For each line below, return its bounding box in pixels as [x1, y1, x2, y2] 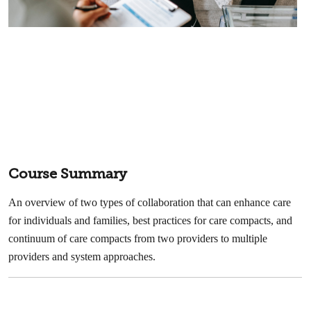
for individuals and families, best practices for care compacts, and [8, 215, 293, 227]
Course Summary [8, 166, 128, 183]
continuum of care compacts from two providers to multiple [8, 233, 268, 245]
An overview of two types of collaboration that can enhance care [8, 196, 292, 209]
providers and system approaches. [8, 251, 156, 263]
